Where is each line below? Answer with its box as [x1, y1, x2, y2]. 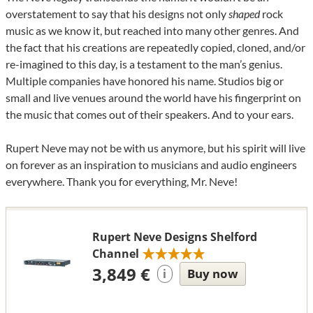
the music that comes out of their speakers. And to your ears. [6, 107, 293, 121]
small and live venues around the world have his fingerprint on [6, 90, 301, 104]
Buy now [187, 265, 238, 282]
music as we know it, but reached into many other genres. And [6, 23, 299, 37]
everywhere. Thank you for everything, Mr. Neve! [6, 174, 238, 188]
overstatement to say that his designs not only [6, 6, 228, 20]
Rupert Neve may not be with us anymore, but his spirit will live [6, 140, 305, 154]
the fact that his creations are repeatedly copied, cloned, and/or [6, 40, 305, 54]
